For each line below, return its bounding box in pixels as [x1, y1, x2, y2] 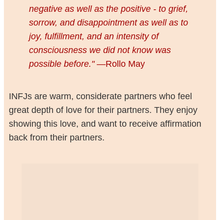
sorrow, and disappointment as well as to [28, 17, 188, 27]
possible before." [28, 58, 94, 69]
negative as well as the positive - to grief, [28, 3, 188, 14]
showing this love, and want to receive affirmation [8, 119, 201, 129]
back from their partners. [8, 133, 105, 143]
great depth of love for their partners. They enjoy [8, 105, 197, 115]
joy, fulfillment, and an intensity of [28, 31, 159, 41]
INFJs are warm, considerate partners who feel [8, 91, 192, 102]
